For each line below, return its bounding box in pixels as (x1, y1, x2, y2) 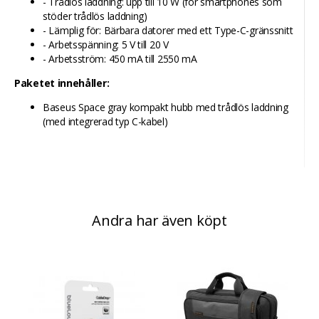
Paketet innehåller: (14, 76, 110, 90)
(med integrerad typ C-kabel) (43, 115, 168, 128)
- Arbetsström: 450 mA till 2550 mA (43, 52, 197, 66)
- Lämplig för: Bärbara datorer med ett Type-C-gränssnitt (43, 23, 293, 37)
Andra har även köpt (92, 211, 227, 230)
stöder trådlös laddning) (43, 9, 147, 23)
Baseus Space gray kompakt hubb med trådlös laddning (43, 100, 288, 114)
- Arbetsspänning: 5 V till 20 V (43, 38, 169, 51)
